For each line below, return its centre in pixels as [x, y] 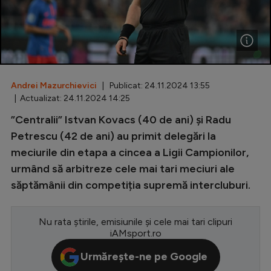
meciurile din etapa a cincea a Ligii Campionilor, [130, 152]
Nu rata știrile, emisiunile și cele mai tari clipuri [135, 221]
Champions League [118, 153]
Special [91, 21]
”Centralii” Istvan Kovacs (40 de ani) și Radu [121, 119]
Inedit [87, 66]
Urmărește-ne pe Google [144, 257]
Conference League [120, 198]
